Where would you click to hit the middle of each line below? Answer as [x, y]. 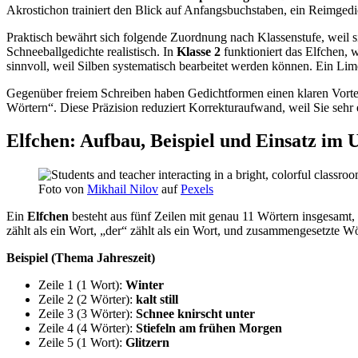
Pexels [197, 189]
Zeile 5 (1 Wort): [82, 343]
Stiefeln [156, 328]
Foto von [63, 189]
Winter [145, 285]
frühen [217, 328]
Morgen [261, 328]
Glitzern [147, 343]
